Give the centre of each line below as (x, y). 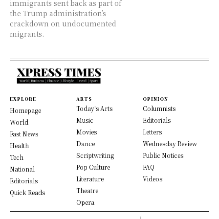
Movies (87, 131)
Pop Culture (93, 167)
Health (19, 145)
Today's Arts (94, 108)
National (22, 169)
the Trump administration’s (58, 13)
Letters (152, 131)
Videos (153, 178)
